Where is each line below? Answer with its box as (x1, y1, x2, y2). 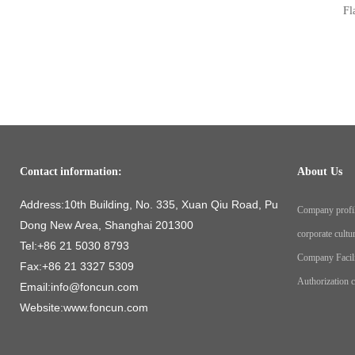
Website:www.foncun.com (20, 301, 148, 314)
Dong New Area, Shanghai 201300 (20, 219, 193, 231)
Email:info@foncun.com (20, 281, 139, 293)
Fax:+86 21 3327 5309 (20, 260, 134, 273)
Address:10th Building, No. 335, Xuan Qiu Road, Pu (20, 198, 278, 211)
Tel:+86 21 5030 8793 (20, 239, 129, 252)
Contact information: (20, 166, 122, 177)
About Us (297, 166, 342, 177)
